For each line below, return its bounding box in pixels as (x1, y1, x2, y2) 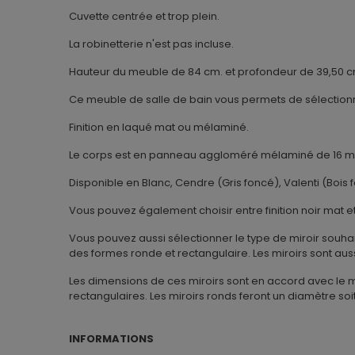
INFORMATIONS (69, 331, 154, 347)
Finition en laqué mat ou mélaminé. (69, 120, 249, 136)
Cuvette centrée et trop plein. (69, 9, 219, 25)
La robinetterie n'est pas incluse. (69, 36, 234, 52)
